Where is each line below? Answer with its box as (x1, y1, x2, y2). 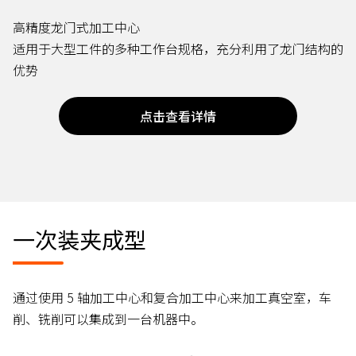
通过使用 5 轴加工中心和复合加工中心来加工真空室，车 (13, 288, 331, 308)
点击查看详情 (140, 106, 216, 126)
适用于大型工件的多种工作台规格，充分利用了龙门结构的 (13, 39, 343, 59)
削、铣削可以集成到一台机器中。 (13, 309, 203, 329)
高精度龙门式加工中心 (13, 17, 140, 37)
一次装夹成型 (13, 223, 146, 256)
